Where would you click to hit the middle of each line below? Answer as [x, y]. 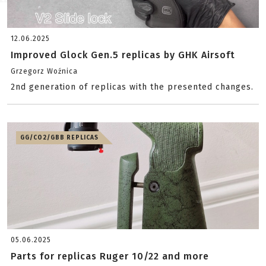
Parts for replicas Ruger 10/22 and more [110, 256]
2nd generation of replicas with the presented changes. [132, 87]
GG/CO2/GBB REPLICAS [59, 138]
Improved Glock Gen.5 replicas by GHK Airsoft [123, 55]
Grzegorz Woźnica [44, 71]
